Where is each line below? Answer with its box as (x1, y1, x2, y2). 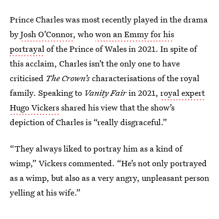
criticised (10, 72, 45, 84)
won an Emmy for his (95, 28, 174, 40)
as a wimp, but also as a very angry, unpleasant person (10, 172, 209, 183)
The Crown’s (45, 72, 90, 84)
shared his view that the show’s (59, 102, 175, 113)
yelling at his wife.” (10, 187, 81, 198)
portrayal (10, 43, 44, 54)
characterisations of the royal (90, 72, 199, 84)
